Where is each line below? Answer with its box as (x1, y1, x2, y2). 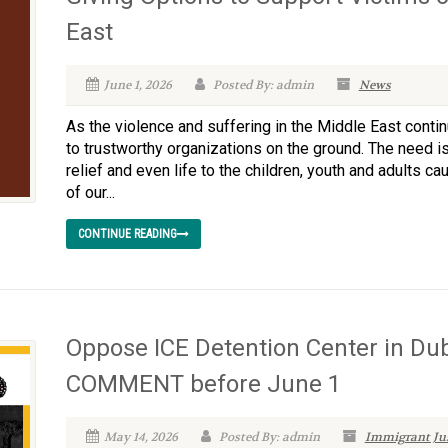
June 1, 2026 (103, 77, 172, 93)
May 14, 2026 (103, 429, 178, 445)
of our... (65, 183, 115, 202)
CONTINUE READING (77, 227, 177, 241)
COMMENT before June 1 (65, 370, 341, 398)
